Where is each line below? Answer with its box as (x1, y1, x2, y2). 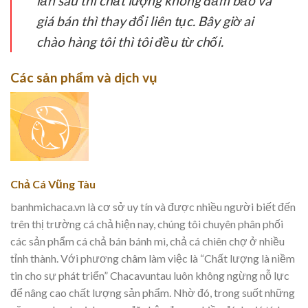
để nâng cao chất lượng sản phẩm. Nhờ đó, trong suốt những (10, 286, 295, 300)
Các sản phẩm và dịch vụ (10, 69, 157, 85)
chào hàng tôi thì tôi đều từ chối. (36, 33, 223, 49)
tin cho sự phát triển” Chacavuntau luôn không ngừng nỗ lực (10, 269, 289, 283)
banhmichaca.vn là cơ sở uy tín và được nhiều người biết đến (10, 200, 296, 214)
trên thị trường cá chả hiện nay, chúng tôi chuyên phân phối (10, 217, 283, 231)
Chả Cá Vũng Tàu (10, 177, 96, 191)
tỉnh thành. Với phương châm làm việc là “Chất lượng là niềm (10, 252, 295, 265)
